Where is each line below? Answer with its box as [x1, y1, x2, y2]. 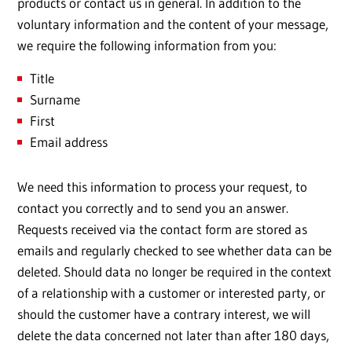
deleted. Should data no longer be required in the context [17, 263, 332, 280]
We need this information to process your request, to [17, 178, 307, 196]
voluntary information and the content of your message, [17, 16, 328, 33]
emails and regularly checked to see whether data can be [17, 242, 332, 259]
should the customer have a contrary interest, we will [17, 306, 310, 323]
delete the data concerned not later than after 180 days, [17, 327, 329, 344]
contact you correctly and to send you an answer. [17, 200, 288, 217]
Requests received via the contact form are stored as [17, 221, 307, 238]
